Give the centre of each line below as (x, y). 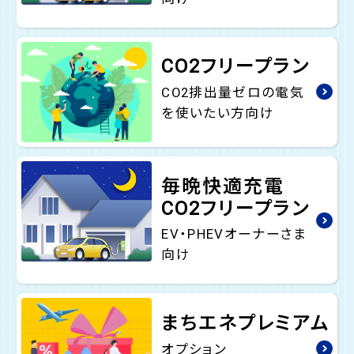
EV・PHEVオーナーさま (234, 234)
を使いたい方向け (218, 113)
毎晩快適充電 (223, 186)
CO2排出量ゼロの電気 (233, 93)
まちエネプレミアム (246, 324)
